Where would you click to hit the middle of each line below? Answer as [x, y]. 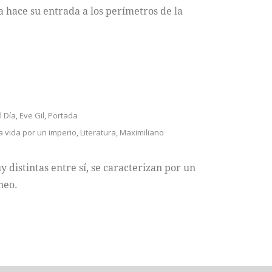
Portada [63, 115]
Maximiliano [141, 132]
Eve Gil [32, 115]
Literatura [98, 132]
